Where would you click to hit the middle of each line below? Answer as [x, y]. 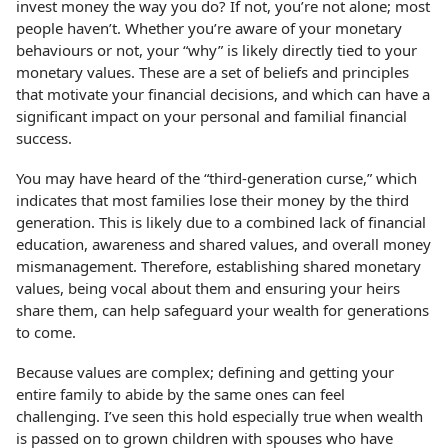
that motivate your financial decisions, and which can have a [223, 93]
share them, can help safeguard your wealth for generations [223, 309]
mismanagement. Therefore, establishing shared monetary [219, 265]
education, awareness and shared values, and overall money [224, 243]
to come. [46, 331]
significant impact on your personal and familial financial [212, 115]
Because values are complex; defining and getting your [205, 371]
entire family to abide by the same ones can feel [181, 393]
